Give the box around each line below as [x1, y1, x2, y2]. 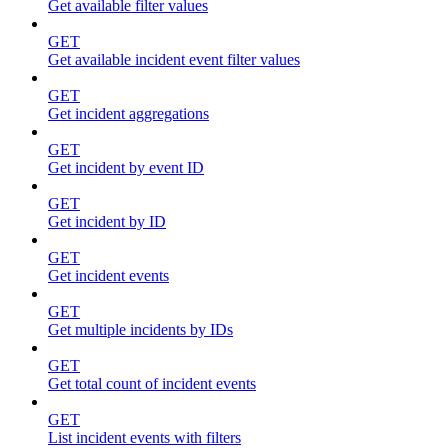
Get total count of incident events [48, 375, 256, 393]
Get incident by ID [48, 213, 166, 231]
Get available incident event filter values [48, 51, 300, 69]
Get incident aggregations [48, 105, 209, 123]
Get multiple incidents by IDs [48, 321, 233, 339]
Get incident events [48, 267, 169, 285]
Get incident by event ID [48, 159, 204, 177]
